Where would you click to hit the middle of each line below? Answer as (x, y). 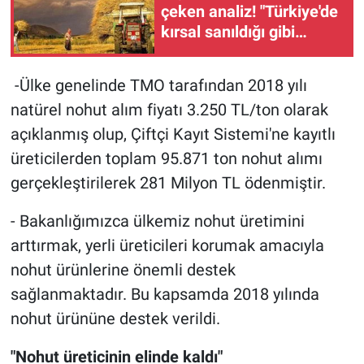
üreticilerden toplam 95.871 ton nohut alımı (166, 159)
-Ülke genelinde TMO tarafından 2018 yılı (158, 86)
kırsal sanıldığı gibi (228, 31)
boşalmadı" (201, 52)
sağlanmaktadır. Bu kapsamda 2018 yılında (165, 295)
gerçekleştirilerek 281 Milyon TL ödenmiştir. (168, 183)
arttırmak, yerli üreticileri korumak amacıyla (167, 246)
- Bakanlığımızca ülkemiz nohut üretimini (157, 221)
